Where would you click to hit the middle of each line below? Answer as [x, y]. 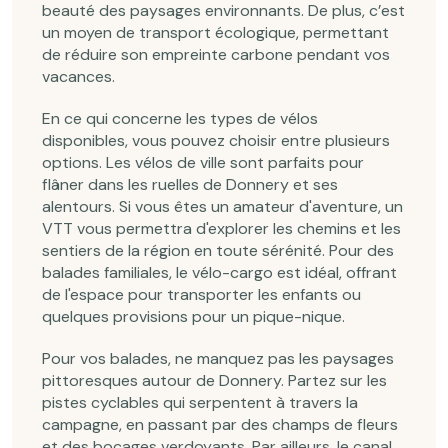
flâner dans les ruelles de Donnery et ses [190, 184]
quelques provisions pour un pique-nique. [193, 316]
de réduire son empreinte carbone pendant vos [216, 54]
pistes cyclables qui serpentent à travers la [200, 402]
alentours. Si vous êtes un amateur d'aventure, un [222, 206]
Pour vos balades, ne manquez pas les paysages [218, 358]
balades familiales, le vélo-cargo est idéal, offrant [219, 272]
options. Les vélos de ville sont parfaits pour [203, 162]
